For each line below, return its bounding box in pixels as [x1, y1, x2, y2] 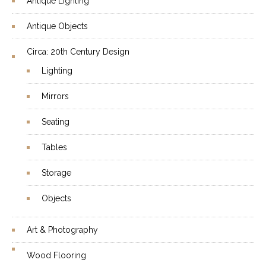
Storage [42, 168, 71, 178]
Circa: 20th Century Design [27, 47, 129, 56]
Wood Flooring [27, 251, 86, 260]
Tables [42, 142, 67, 152]
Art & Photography [27, 225, 98, 235]
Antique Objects [27, 21, 88, 31]
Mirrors [42, 91, 69, 101]
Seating [42, 117, 69, 126]
